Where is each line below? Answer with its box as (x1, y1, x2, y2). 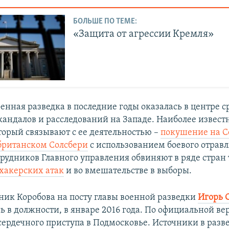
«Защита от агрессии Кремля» (73, 29, 214, 40)
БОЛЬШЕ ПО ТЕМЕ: (73, 17, 138, 26)
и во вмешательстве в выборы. (64, 166, 192, 176)
